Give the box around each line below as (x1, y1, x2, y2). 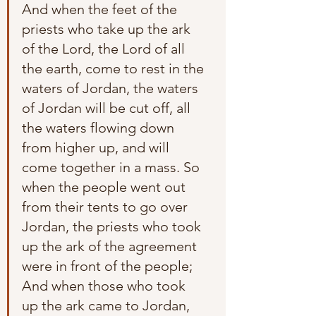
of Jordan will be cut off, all (22, 99, 194, 116)
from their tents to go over (22, 197, 191, 215)
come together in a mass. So (22, 158, 203, 176)
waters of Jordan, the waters (22, 79, 202, 97)
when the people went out (22, 178, 189, 195)
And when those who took (22, 276, 189, 294)
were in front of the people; (22, 257, 196, 274)
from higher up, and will (22, 138, 173, 156)
